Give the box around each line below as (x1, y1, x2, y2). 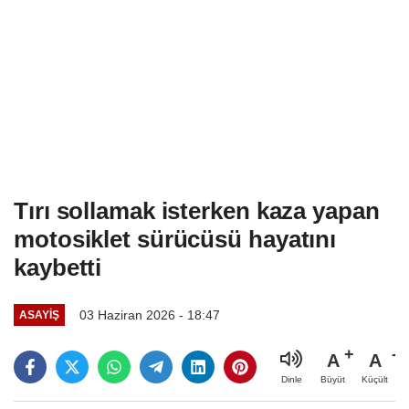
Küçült (362, 373, 388, 384)
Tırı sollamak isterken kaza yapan (14, 196, 380, 225)
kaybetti (14, 253, 102, 281)
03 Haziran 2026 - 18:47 (79, 307, 220, 322)
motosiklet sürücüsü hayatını (14, 225, 337, 253)
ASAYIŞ (18, 309, 59, 321)
